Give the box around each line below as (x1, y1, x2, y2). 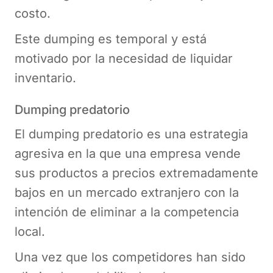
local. (15, 224, 49, 239)
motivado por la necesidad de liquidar (15, 51, 233, 66)
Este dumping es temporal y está (15, 31, 207, 46)
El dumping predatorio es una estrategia (15, 126, 248, 141)
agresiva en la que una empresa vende (15, 146, 241, 161)
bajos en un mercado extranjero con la (15, 185, 239, 200)
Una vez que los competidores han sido (15, 249, 246, 264)
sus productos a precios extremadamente (15, 165, 258, 180)
